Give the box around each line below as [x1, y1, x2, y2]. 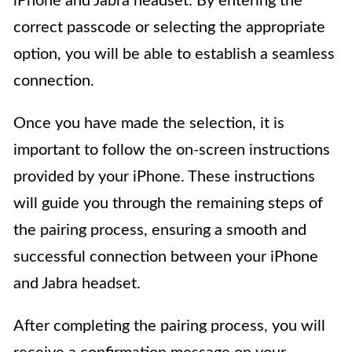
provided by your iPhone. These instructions [13, 169, 315, 185]
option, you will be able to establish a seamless [13, 46, 335, 63]
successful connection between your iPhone [13, 249, 318, 266]
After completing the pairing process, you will [13, 318, 325, 335]
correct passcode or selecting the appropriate [13, 20, 325, 36]
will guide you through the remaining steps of [13, 196, 323, 212]
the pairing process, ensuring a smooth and [13, 222, 306, 239]
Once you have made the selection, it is [13, 115, 284, 132]
